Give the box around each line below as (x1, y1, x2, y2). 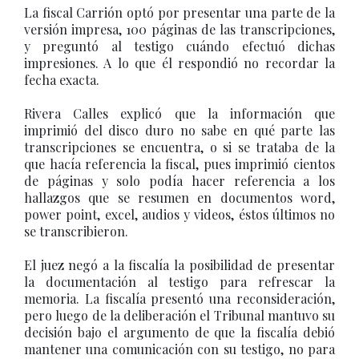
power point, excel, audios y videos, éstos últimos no (24, 206, 335, 223)
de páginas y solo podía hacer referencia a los (24, 172, 335, 189)
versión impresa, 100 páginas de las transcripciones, (24, 21, 335, 38)
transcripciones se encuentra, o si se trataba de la (24, 139, 335, 155)
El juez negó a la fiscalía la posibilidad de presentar (24, 256, 335, 273)
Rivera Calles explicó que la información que (24, 105, 335, 122)
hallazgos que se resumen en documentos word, (24, 189, 335, 206)
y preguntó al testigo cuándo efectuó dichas (24, 38, 335, 54)
